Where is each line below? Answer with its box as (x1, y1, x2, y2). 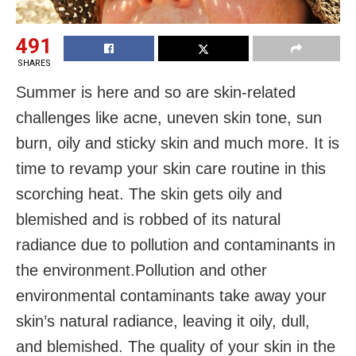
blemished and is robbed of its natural (16, 210, 281, 228)
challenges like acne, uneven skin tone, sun (16, 108, 322, 126)
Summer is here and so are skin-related (16, 83, 296, 101)
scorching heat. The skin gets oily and (16, 184, 282, 203)
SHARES (17, 57, 51, 68)
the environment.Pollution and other (16, 261, 267, 279)
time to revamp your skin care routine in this (16, 159, 326, 177)
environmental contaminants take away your (16, 286, 327, 304)
